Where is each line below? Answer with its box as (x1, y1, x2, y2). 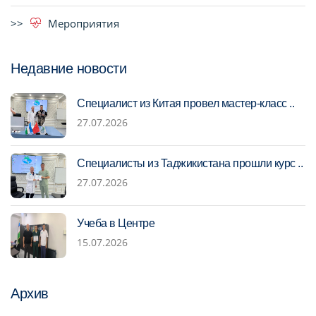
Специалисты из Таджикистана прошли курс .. (77, 157, 303, 169)
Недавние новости (11, 61, 126, 76)
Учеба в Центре (77, 217, 154, 229)
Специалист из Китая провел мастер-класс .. (77, 97, 294, 109)
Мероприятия (48, 16, 119, 30)
